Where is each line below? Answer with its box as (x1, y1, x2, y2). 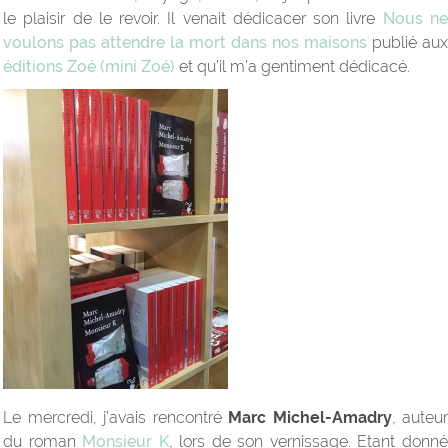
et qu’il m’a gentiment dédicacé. (175, 57, 410, 77)
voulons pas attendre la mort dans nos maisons (3, 33, 367, 53)
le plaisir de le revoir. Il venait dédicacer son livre (3, 9, 383, 29)
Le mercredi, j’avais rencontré (3, 408, 228, 428)
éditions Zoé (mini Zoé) (3, 57, 175, 77)
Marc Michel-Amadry (228, 408, 392, 428)
